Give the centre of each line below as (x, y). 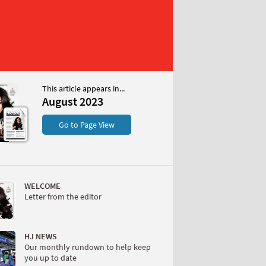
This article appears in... (83, 88)
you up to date (50, 257)
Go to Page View (87, 125)
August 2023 (73, 101)
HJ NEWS (41, 236)
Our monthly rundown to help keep (88, 247)
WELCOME (42, 186)
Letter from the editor (63, 196)
